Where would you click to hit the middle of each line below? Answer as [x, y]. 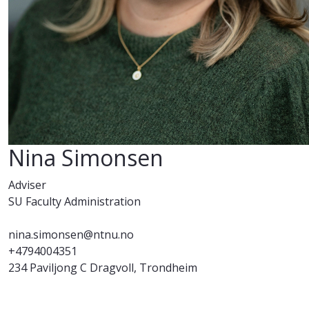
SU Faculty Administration [74, 202]
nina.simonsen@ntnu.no [71, 235]
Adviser [27, 185]
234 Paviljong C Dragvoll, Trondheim [103, 268]
